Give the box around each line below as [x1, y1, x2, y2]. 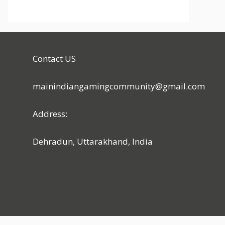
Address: [33, 107, 67, 120]
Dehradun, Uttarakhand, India [33, 135, 153, 147]
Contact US [33, 52, 76, 64]
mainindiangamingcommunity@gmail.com [33, 80, 205, 92]
